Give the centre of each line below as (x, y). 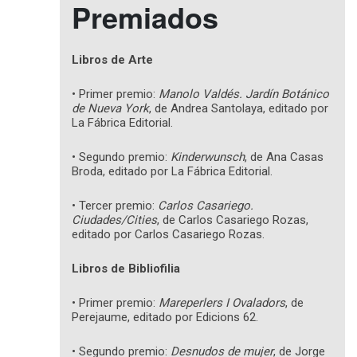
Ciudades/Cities (114, 220)
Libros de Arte (112, 59)
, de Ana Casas (284, 157)
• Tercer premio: (115, 205)
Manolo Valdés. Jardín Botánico (244, 94)
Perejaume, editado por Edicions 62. (165, 317)
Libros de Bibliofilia (126, 268)
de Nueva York (110, 108)
